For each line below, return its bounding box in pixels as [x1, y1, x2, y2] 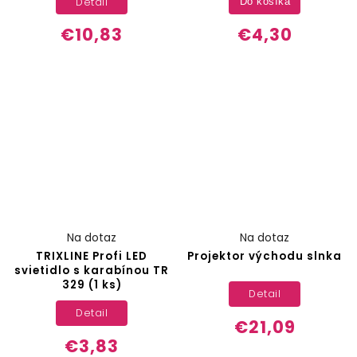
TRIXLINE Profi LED [36, 248, 148, 264]
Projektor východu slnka [187, 248, 343, 264]
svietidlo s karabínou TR [14, 262, 170, 278]
